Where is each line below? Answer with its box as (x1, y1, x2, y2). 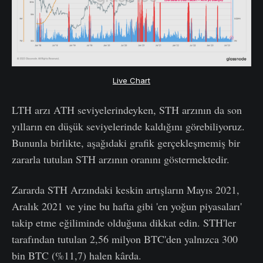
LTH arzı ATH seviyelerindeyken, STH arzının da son (12, 103, 242, 117)
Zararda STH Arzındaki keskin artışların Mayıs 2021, (12, 183, 240, 197)
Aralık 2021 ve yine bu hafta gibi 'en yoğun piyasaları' (12, 199, 242, 214)
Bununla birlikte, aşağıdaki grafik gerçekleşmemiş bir (12, 136, 240, 150)
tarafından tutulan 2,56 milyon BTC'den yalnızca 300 (12, 232, 238, 247)
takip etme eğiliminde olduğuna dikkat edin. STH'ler (12, 215, 236, 230)
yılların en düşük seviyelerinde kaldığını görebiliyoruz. (12, 119, 245, 134)
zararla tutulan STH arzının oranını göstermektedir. (12, 152, 230, 167)
